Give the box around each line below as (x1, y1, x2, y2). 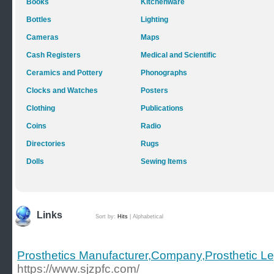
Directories (26, 139, 65, 148)
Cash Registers (26, 51, 81, 59)
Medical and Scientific (141, 51, 217, 59)
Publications (141, 104, 183, 113)
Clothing (26, 104, 55, 113)
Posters (141, 86, 168, 95)
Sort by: (95, 213, 117, 220)
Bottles (26, 15, 51, 24)
